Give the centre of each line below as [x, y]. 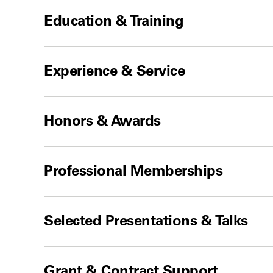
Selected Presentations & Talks [146, 220]
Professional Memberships [133, 170]
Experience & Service [115, 70]
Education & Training [114, 20]
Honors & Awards [102, 120]
